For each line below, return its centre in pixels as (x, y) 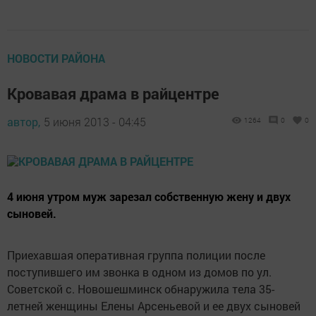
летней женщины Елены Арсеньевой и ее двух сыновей (154, 305)
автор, (24, 121)
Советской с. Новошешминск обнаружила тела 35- (141, 288)
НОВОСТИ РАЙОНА (56, 58)
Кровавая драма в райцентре (113, 93)
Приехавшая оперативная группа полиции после (136, 255)
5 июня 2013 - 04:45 (95, 121)
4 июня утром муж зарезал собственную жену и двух (149, 196)
